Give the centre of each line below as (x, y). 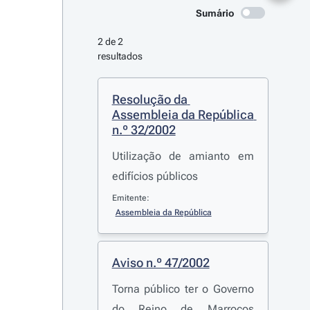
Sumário (215, 13)
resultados (120, 56)
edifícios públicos (155, 176)
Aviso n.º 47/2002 (161, 263)
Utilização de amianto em (183, 156)
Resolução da (149, 99)
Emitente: (130, 198)
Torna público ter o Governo (183, 289)
